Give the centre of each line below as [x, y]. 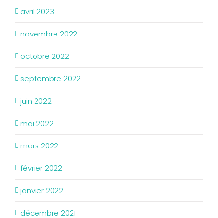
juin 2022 [36, 101]
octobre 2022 [45, 56]
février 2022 [41, 168]
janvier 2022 [42, 191]
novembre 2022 [49, 34]
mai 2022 [37, 123]
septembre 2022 [51, 79]
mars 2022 [39, 146]
